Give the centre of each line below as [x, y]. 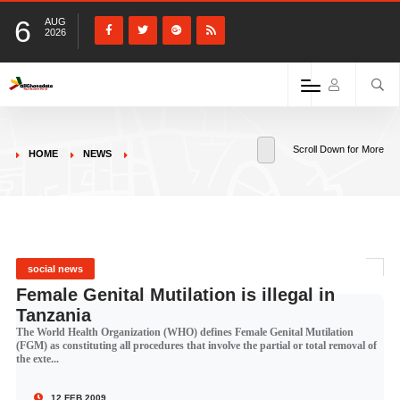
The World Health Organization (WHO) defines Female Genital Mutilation [184, 332]
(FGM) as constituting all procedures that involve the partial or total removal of [196, 346]
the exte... [37, 359]
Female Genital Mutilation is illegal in [175, 295]
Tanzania [53, 315]
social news [55, 269]
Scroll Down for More [339, 149]
